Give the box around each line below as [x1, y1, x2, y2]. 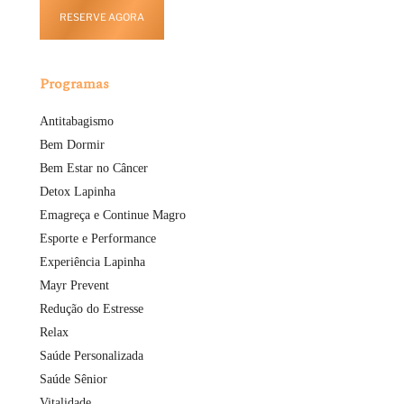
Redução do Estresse [40, 302, 143, 317]
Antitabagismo [40, 115, 114, 129]
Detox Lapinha [40, 185, 115, 199]
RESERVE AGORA [60, 10, 144, 23]
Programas [40, 73, 109, 96]
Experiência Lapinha [40, 255, 145, 270]
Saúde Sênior [40, 372, 107, 387]
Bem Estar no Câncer [40, 161, 148, 176]
